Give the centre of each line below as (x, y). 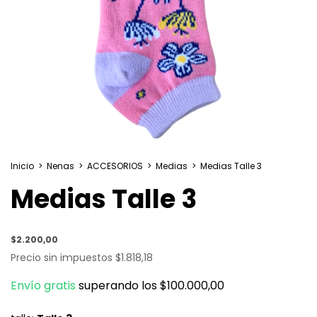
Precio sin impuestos (63, 258)
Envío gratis (43, 286)
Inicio (22, 166)
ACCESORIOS (115, 166)
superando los (119, 286)
